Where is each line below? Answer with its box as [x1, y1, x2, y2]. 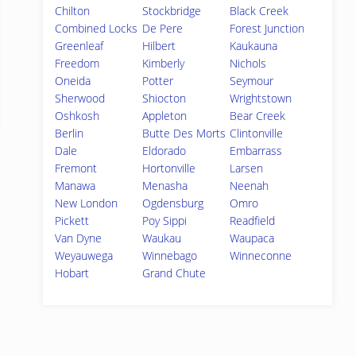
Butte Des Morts [142, 126, 226, 141]
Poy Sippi [142, 213, 188, 228]
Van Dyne [55, 230, 102, 246]
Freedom [55, 56, 99, 71]
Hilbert [142, 38, 176, 53]
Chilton [55, 3, 90, 18]
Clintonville [230, 126, 284, 141]
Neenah [230, 178, 269, 193]
